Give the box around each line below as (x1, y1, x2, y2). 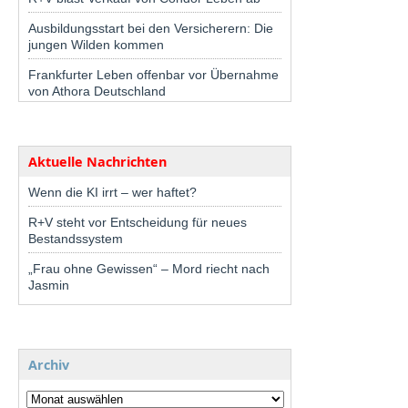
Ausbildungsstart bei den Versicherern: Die (28, 20, 273, 36)
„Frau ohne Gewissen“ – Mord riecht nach (28, 260, 270, 276)
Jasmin (28, 277, 69, 292)
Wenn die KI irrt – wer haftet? (28, 184, 197, 199)
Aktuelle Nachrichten (28, 152, 167, 170)
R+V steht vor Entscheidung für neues (28, 214, 247, 229)
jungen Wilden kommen (28, 36, 164, 52)
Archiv (28, 355, 69, 373)
